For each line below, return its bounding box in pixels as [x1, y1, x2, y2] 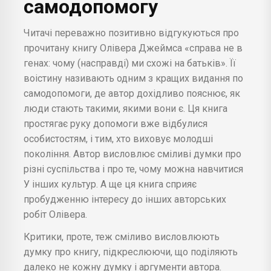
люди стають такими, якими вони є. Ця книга [24, 102, 227, 114]
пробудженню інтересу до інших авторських [24, 193, 226, 205]
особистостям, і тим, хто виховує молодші [24, 132, 213, 145]
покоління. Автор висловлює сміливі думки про [24, 148, 241, 160]
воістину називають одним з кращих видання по [24, 72, 243, 84]
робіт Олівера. [24, 208, 87, 220]
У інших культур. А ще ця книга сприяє [24, 178, 197, 190]
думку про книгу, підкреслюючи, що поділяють [24, 246, 238, 258]
